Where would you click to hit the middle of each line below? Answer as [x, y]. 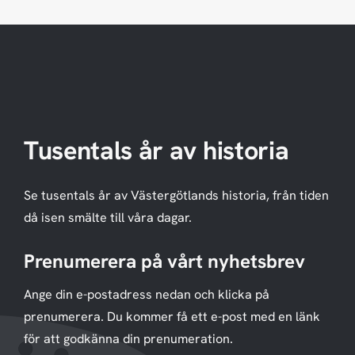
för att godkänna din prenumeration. [128, 339]
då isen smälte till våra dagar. [108, 217]
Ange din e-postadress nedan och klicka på [147, 295]
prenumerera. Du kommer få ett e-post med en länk [172, 317]
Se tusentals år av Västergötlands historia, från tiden [176, 195]
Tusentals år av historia [157, 150]
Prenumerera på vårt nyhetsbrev [164, 261]
